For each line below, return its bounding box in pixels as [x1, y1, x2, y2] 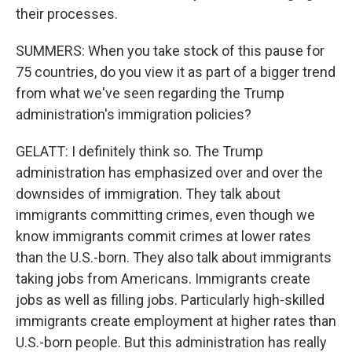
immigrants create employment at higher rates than [16, 313, 336, 329]
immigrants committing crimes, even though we [16, 207, 315, 223]
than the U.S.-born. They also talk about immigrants [16, 249, 332, 266]
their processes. [16, 5, 118, 22]
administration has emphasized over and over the [16, 164, 323, 181]
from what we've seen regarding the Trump [16, 85, 284, 101]
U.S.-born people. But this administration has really [16, 334, 327, 350]
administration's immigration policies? [16, 106, 251, 123]
